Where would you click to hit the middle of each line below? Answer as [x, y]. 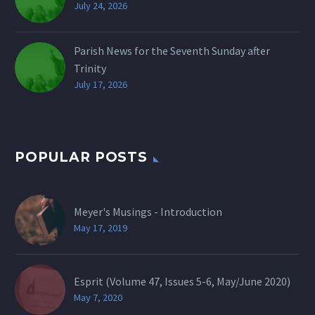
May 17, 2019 [101, 227]
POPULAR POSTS [82, 157]
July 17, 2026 [101, 85]
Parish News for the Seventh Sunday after [172, 51]
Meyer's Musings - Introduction [148, 211]
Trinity [90, 69]
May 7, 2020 [98, 297]
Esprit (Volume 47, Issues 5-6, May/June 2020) [182, 281]
